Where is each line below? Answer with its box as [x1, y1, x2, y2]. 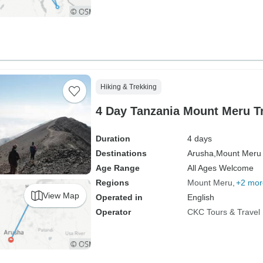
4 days [187, 134, 212, 143]
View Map [42, 190, 79, 200]
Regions [95, 178, 129, 187]
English [187, 193, 214, 202]
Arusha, [187, 149, 216, 158]
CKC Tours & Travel [187, 207, 260, 217]
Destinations [95, 149, 147, 158]
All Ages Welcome [187, 163, 254, 173]
